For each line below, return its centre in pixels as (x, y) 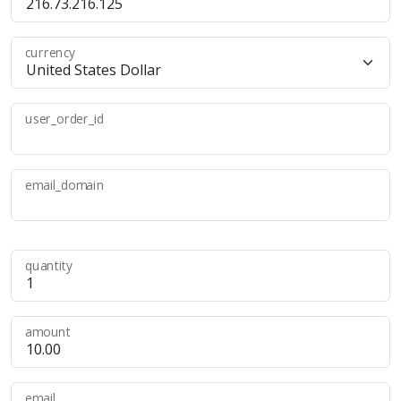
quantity (49, 266)
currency (50, 53)
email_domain (65, 185)
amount (48, 332)
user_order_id (65, 119)
